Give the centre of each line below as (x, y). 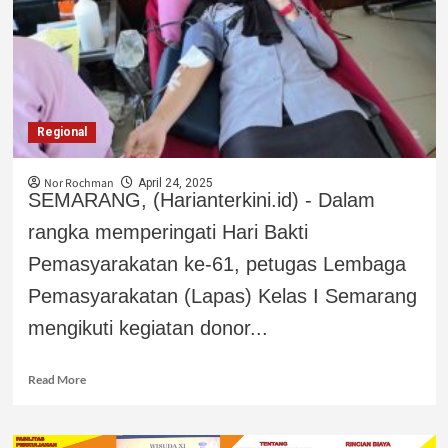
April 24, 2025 (175, 182)
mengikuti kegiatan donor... (147, 327)
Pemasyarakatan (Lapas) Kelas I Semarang (222, 295)
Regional (61, 131)
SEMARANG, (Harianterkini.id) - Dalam (201, 199)
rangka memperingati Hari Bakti (167, 231)
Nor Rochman (78, 183)
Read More (56, 379)
